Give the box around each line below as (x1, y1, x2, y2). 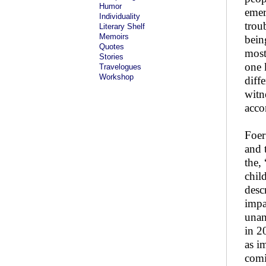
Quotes (99, 42, 124, 51)
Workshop (99, 72, 134, 81)
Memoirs (99, 32, 129, 41)
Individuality (99, 12, 140, 21)
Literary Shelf (99, 22, 145, 31)
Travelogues (99, 62, 141, 71)
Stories (99, 52, 123, 61)
